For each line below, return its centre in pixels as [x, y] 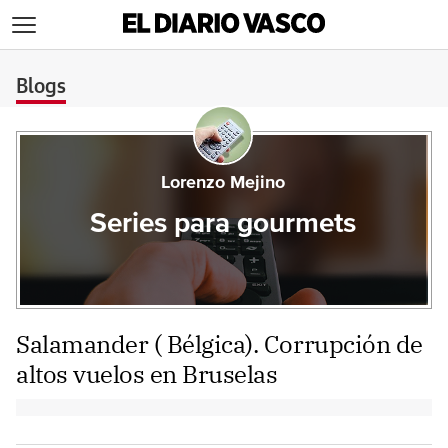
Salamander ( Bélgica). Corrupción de [219, 344]
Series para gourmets [222, 224]
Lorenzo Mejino [222, 183]
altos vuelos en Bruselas [147, 374]
